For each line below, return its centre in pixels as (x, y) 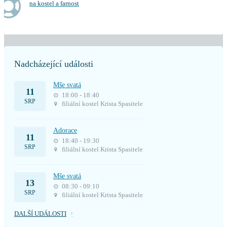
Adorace (65, 130)
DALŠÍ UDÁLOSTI (40, 214)
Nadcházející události (54, 64)
